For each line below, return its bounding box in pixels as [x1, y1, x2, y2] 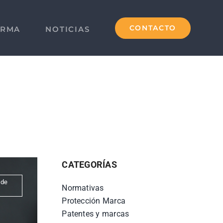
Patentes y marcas [62, 209, 129, 219]
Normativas [62, 183, 104, 193]
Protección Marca [62, 196, 126, 206]
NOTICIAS [45, 24, 90, 34]
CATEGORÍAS [62, 159, 117, 170]
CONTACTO [129, 23, 176, 32]
